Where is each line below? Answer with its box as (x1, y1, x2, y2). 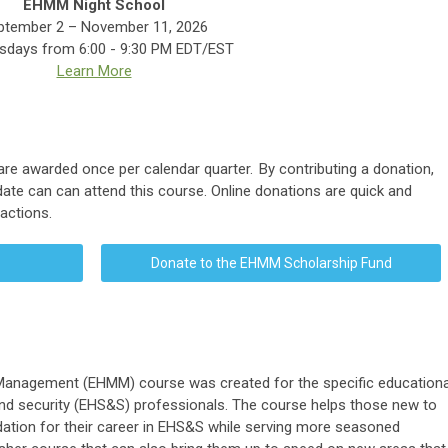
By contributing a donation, (255, 160, 434, 178)
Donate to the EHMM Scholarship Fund (150, 255, 392, 271)
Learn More (56, 62, 132, 80)
